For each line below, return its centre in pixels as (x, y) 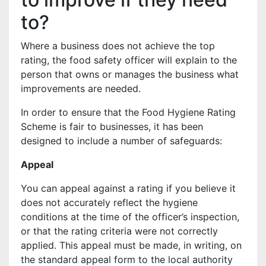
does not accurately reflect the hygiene (109, 202)
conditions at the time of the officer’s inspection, (130, 217)
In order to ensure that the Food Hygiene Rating (128, 112)
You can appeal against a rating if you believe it (128, 188)
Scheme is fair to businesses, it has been (112, 126)
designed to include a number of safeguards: (121, 141)
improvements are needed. (81, 88)
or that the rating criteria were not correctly (119, 231)
